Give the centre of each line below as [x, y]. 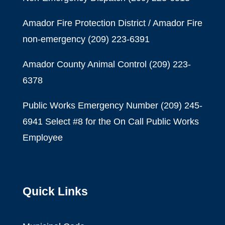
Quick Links [55, 192]
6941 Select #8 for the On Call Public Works [110, 122]
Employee [42, 138]
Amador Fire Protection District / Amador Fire [112, 23]
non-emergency [55, 39]
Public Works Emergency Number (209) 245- [112, 106]
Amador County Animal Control [86, 65]
